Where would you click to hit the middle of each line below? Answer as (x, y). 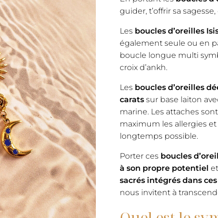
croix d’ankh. (143, 67)
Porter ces (140, 156)
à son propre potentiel (164, 168)
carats (132, 100)
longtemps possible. (159, 136)
